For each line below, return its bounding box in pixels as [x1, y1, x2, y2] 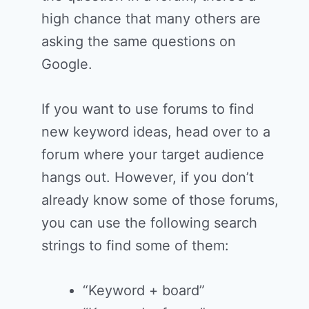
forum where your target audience [41, 146, 264, 163]
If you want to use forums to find [41, 101, 254, 118]
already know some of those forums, [41, 192, 279, 209]
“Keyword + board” [83, 282, 205, 299]
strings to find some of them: [41, 237, 229, 255]
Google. [41, 56, 92, 73]
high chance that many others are [41, 10, 261, 28]
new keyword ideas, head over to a [41, 123, 270, 141]
